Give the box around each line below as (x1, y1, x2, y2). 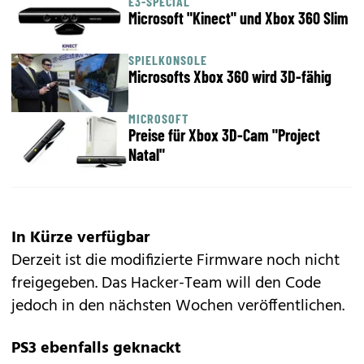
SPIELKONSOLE (128, 52, 207, 67)
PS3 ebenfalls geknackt (11, 336, 181, 362)
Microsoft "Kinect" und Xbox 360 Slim (187, 8, 349, 28)
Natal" (128, 145, 165, 164)
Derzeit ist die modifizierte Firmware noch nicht (11, 248, 340, 274)
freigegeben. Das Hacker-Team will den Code (11, 271, 321, 297)
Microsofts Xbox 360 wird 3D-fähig (128, 67, 331, 86)
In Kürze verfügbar (11, 225, 149, 251)
